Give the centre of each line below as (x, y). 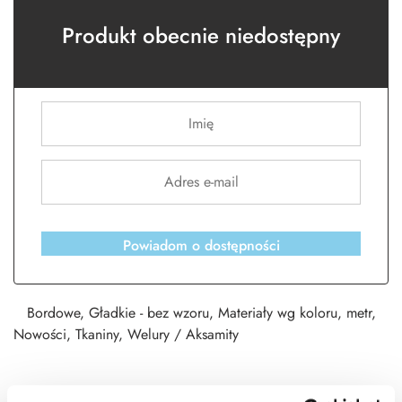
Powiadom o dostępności (201, 246)
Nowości (40, 335)
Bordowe (53, 313)
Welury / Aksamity (183, 335)
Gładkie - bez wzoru (149, 313)
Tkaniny (97, 335)
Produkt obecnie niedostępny (201, 36)
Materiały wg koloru (278, 313)
